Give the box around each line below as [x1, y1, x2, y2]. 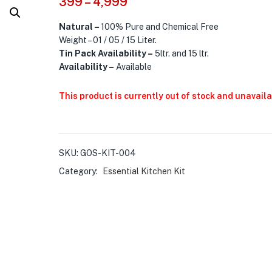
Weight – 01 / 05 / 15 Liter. [58, 35, 157, 45]
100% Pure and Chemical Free [100, 22, 219, 32]
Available [115, 62, 152, 72]
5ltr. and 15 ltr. [152, 49, 209, 58]
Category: [58, 166, 100, 176]
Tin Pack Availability [58, 49, 148, 58]
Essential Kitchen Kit [102, 166, 185, 176]
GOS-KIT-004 [80, 148, 136, 158]
